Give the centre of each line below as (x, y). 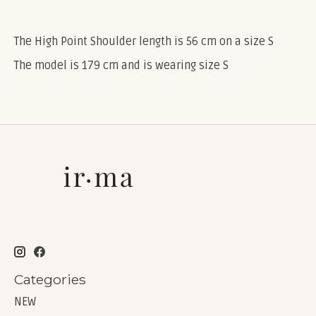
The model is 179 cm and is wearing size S (121, 65)
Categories (50, 279)
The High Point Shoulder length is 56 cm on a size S (144, 41)
